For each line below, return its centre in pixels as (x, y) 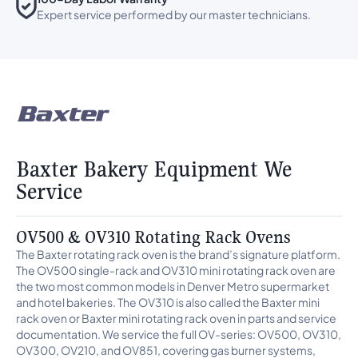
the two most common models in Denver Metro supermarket (173, 286)
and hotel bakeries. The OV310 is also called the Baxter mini (168, 302)
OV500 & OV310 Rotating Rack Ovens (153, 237)
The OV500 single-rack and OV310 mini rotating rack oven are (176, 270)
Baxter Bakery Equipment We (154, 169)
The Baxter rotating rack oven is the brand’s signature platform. (178, 254)
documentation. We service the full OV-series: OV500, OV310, (179, 334)
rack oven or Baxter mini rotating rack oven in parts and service (176, 318)
